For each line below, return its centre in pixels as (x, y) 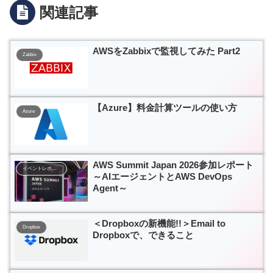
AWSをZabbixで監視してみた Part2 (166, 51)
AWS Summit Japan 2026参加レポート (173, 165)
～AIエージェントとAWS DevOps (162, 176)
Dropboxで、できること (143, 235)
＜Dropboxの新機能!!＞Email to (159, 223)
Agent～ (110, 188)
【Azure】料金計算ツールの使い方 (165, 108)
